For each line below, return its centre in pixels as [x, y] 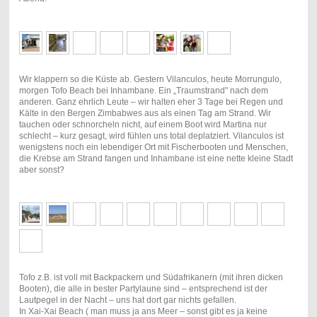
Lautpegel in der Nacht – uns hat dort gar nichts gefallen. [127, 300]
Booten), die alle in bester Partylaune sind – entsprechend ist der [143, 289]
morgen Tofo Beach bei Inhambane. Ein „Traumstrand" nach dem [143, 91]
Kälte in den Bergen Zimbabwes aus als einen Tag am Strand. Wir [145, 114]
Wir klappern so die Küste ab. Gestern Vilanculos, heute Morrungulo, [150, 80]
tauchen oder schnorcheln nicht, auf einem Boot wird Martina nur [143, 125]
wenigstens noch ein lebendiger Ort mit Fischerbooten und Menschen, [153, 148]
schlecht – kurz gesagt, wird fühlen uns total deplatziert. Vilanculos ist [151, 136]
